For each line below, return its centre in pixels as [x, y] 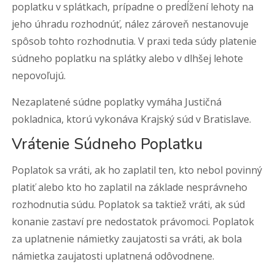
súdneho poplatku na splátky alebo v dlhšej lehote [128, 58]
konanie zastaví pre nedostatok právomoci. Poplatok [133, 222]
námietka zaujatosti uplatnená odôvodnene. [113, 256]
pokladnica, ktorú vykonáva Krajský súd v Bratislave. [132, 119]
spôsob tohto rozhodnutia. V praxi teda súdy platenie [134, 41]
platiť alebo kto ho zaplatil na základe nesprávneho [130, 187]
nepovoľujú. [39, 76]
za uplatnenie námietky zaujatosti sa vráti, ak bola [127, 239]
